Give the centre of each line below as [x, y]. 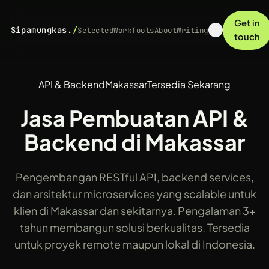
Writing [192, 30]
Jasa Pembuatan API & [134, 118]
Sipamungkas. [41, 30]
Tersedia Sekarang [189, 84]
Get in [247, 23]
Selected [96, 30]
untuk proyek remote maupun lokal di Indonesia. [134, 244]
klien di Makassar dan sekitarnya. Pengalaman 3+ [134, 210]
